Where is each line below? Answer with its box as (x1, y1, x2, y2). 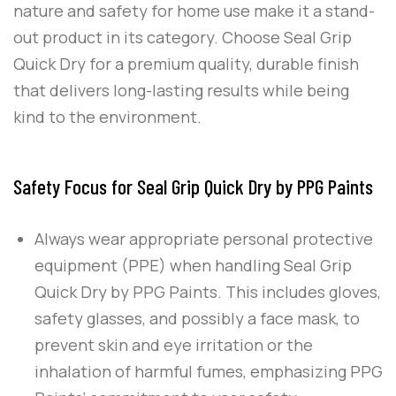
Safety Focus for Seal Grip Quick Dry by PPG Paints (13, 174, 373, 200)
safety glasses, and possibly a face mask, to (34, 308, 360, 330)
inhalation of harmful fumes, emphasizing (34, 361, 350, 383)
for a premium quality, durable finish (86, 53, 359, 75)
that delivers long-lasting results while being (13, 80, 349, 102)
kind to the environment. (13, 106, 202, 128)
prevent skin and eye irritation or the (34, 334, 313, 356)
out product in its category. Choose (13, 27, 284, 49)
